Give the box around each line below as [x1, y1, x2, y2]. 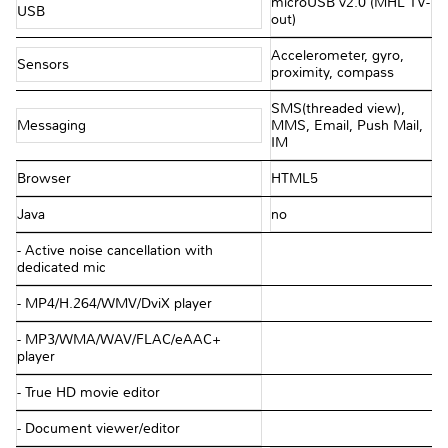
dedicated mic [17, 259, 106, 277]
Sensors [17, 55, 73, 73]
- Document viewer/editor [17, 420, 180, 438]
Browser [17, 170, 75, 188]
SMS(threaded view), [270, 100, 405, 118]
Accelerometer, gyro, [270, 47, 404, 65]
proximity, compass [270, 64, 394, 82]
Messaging [17, 117, 90, 135]
